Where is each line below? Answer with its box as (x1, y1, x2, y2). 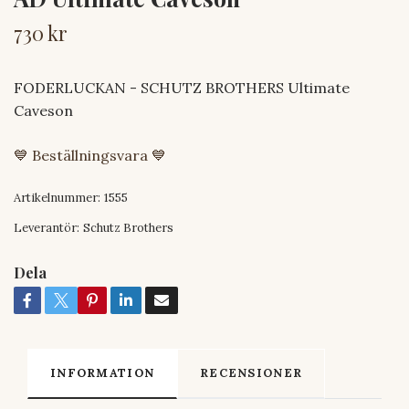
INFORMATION (50, 364, 155, 381)
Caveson (14, 100, 73, 120)
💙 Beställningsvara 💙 (14, 145, 166, 164)
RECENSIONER (200, 364, 303, 381)
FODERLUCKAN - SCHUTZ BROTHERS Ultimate (14, 78, 350, 97)
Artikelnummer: (14, 189, 100, 205)
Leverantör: (14, 219, 79, 236)
